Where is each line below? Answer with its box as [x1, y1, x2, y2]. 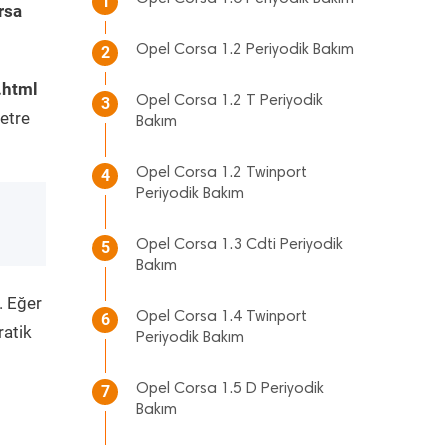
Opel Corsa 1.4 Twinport [136, 309, 307, 325]
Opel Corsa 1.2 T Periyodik [136, 93, 323, 109]
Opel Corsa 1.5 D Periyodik [136, 381, 324, 397]
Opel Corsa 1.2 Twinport [136, 165, 307, 181]
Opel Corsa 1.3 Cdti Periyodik [136, 237, 343, 253]
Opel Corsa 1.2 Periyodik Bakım [136, 42, 354, 58]
